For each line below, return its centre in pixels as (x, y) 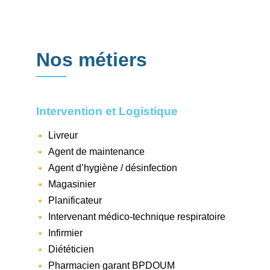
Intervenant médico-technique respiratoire (137, 216)
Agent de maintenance (96, 151)
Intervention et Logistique (107, 111)
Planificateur (75, 200)
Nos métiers (92, 60)
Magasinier (72, 184)
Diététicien (71, 249)
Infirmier (65, 233)
